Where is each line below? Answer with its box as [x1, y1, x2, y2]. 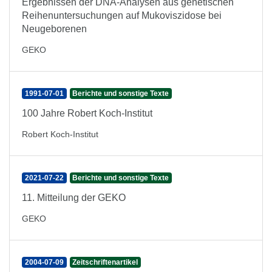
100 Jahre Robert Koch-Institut [22, 108, 152, 118]
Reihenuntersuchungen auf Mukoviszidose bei [22, 10, 222, 21]
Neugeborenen [22, 24, 87, 34]
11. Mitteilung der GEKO [22, 192, 126, 203]
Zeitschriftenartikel [72, 258, 138, 267]
